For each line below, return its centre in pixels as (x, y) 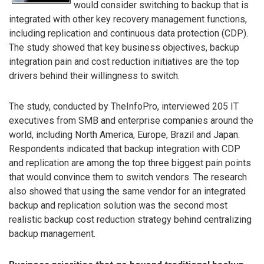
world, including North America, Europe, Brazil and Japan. (124, 135)
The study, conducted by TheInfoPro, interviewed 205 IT (124, 107)
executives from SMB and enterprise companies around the (131, 121)
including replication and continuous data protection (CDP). (128, 33)
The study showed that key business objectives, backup (124, 47)
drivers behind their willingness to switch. (94, 75)
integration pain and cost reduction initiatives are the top (124, 61)
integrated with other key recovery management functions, (128, 19)
